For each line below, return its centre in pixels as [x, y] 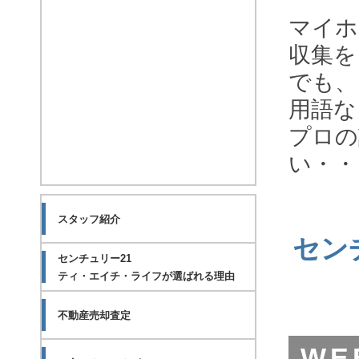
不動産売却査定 [94, 315]
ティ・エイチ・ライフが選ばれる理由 [146, 276]
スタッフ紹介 [89, 219]
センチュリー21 [95, 258]
